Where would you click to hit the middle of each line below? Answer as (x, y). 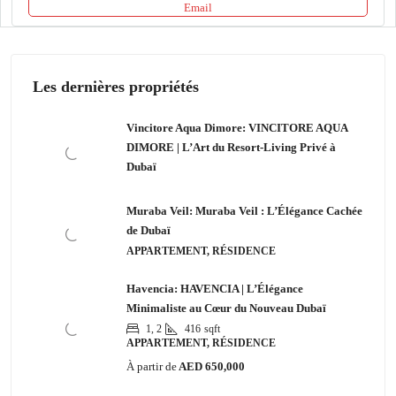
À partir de (152, 366)
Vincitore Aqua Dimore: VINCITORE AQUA (237, 128)
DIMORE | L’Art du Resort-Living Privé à (231, 147)
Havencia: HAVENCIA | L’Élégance (215, 289)
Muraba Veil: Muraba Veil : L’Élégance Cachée (244, 211)
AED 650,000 (211, 366)
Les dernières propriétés (116, 87)
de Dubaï (148, 230)
